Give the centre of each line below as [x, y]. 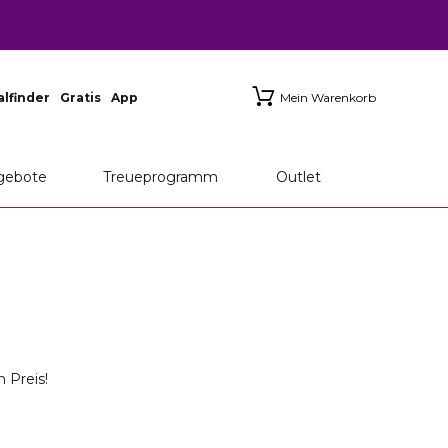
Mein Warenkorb [328, 97]
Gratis [80, 97]
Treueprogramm [160, 177]
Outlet [299, 177]
